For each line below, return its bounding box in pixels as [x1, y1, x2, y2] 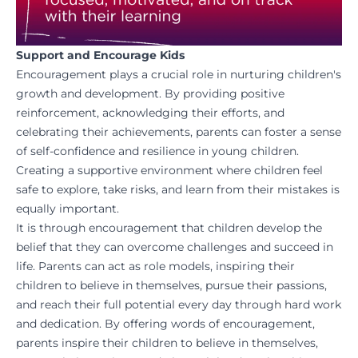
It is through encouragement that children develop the [16, 221, 322, 236]
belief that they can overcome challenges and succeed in [16, 240, 333, 255]
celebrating [16, 125, 79, 140]
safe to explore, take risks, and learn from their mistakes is [16, 182, 340, 197]
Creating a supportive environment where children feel [16, 163, 323, 178]
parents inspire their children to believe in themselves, [16, 336, 318, 351]
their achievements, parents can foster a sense [79, 125, 341, 140]
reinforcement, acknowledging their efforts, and [16, 105, 284, 121]
